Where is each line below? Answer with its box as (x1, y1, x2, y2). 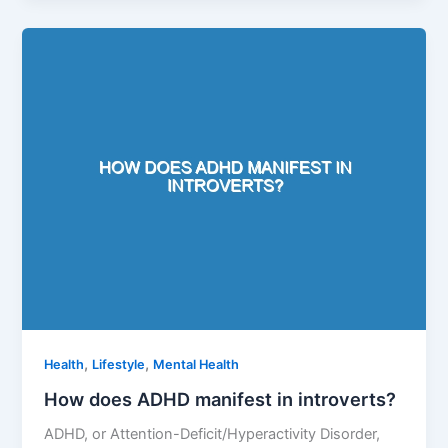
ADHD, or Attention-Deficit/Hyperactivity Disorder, (44, 425, 381, 444)
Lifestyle (92, 356, 146, 372)
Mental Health (153, 356, 240, 372)
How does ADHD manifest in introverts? (44, 387, 397, 410)
